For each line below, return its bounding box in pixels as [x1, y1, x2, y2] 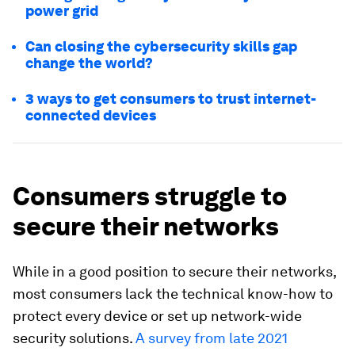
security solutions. [13, 329, 136, 346]
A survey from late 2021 [136, 329, 288, 346]
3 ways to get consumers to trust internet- [25, 90, 316, 107]
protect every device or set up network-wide [13, 307, 302, 324]
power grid [25, 2, 98, 19]
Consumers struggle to [13, 180, 287, 212]
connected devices [25, 106, 156, 124]
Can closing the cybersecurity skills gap [25, 37, 297, 55]
